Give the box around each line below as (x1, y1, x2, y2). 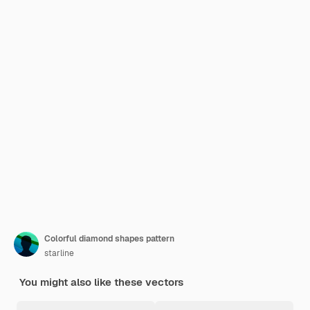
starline (44, 248, 74, 259)
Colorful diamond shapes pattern (44, 233, 174, 244)
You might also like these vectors (19, 275, 183, 289)
